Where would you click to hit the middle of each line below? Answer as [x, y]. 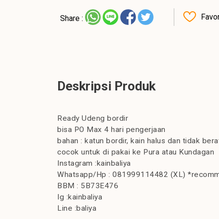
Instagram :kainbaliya [94, 164]
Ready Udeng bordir [93, 119]
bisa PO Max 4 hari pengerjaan [111, 130]
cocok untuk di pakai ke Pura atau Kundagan [136, 152]
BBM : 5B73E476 [88, 186]
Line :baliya [77, 208]
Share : [72, 18]
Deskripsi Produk [106, 86]
